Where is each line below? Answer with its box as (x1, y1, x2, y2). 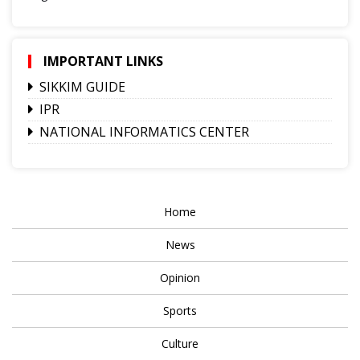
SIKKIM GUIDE (39, 77, 125, 96)
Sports (163, 302, 197, 318)
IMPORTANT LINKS (43, 51, 163, 70)
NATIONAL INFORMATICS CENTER (39, 122, 249, 141)
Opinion (160, 269, 200, 285)
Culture (162, 335, 198, 351)
